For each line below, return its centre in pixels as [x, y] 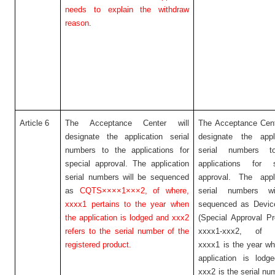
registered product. [99, 245]
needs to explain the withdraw [127, 10]
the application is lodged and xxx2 [127, 218]
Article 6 [35, 123]
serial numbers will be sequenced [127, 177]
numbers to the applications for [127, 150]
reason [77, 23]
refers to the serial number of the [127, 231]
